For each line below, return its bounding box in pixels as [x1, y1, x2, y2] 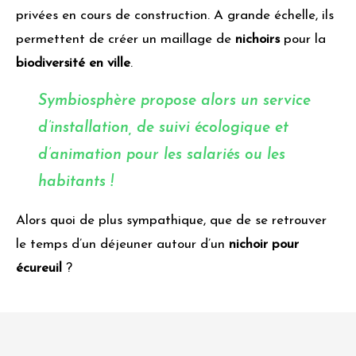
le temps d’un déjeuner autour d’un [16, 238, 229, 252]
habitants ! [38, 175, 118, 191]
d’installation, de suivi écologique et [38, 121, 288, 137]
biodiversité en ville [16, 56, 130, 71]
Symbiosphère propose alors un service [38, 94, 311, 110]
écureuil [16, 261, 62, 276]
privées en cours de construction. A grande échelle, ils [16, 9, 334, 23]
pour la [280, 33, 326, 47]
